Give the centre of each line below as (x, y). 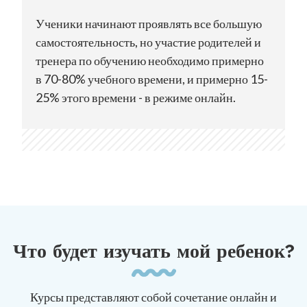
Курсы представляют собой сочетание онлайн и (153, 297)
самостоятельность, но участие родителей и (148, 42)
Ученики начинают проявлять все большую (149, 24)
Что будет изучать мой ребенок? (153, 251)
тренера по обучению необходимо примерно (150, 61)
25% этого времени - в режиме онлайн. (136, 98)
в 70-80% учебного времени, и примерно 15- (152, 79)
